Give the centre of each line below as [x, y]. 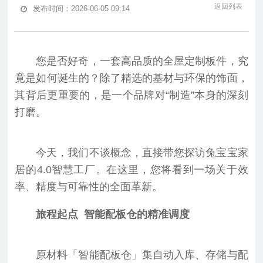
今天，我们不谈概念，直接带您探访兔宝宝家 [142, 153]
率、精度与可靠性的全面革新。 [89, 187]
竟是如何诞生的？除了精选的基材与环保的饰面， [131, 78]
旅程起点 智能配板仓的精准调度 [113, 215]
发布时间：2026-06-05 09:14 [82, 9]
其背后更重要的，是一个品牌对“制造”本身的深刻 [131, 95]
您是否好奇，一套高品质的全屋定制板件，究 [142, 61]
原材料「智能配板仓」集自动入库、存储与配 [142, 255]
